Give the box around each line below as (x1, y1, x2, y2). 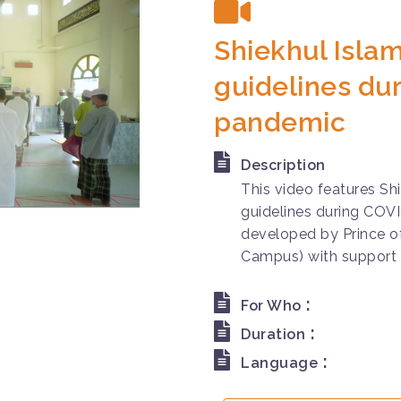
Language (241, 354, 318, 371)
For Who (241, 296, 302, 314)
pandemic (214, 106, 346, 138)
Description (241, 156, 326, 174)
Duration (241, 325, 305, 343)
